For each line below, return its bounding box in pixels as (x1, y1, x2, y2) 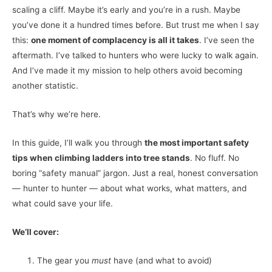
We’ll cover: (12, 227, 59, 237)
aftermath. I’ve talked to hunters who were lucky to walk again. (12, 50, 259, 61)
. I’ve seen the (199, 35, 254, 46)
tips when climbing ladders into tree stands (12, 153, 190, 163)
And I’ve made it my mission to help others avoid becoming (12, 66, 242, 76)
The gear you (37, 255, 92, 265)
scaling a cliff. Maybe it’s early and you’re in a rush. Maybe (12, 5, 240, 15)
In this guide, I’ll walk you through (12, 138, 144, 148)
